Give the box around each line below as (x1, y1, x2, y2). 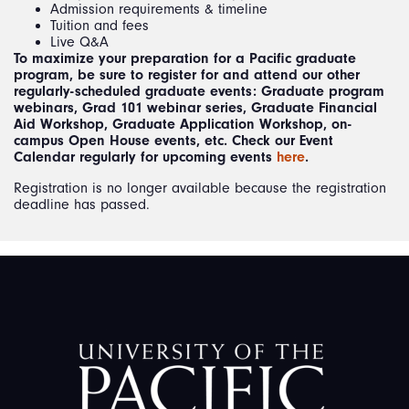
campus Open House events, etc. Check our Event (14, 131, 333, 149)
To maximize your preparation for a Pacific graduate (14, 49, 356, 67)
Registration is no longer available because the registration (14, 179, 386, 196)
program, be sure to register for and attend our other (14, 66, 360, 83)
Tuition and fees (50, 16, 149, 34)
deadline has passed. (14, 195, 150, 213)
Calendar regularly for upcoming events (14, 148, 277, 165)
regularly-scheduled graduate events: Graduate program (14, 82, 384, 100)
